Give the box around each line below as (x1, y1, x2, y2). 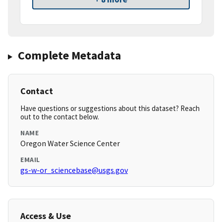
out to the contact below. (20, 112, 99, 122)
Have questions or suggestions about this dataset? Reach (20, 104, 200, 113)
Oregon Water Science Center (20, 138, 120, 149)
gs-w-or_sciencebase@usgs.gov (20, 165, 128, 175)
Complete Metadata (17, 48, 121, 63)
